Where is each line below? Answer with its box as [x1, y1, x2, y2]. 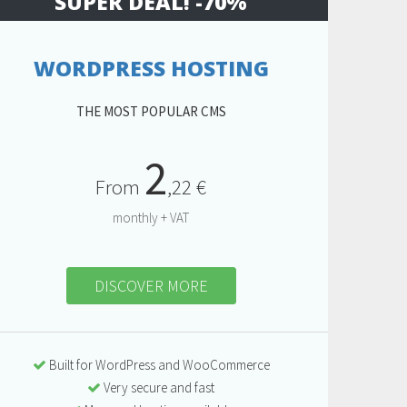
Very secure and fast [101, 378, 214, 396]
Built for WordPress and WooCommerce [45, 355, 270, 373]
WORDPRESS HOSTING [33, 53, 269, 83]
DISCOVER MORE [94, 274, 208, 296]
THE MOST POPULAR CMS [75, 102, 226, 120]
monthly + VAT [113, 208, 189, 226]
